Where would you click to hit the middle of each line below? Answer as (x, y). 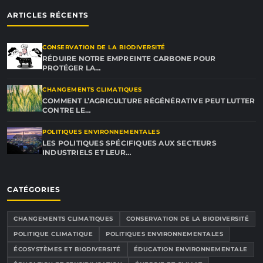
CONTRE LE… (67, 110)
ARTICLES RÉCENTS (48, 15)
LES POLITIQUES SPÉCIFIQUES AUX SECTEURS (129, 143)
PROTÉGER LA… (72, 68)
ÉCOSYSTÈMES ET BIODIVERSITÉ (67, 249)
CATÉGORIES (34, 189)
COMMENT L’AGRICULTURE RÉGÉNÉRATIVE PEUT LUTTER (149, 101)
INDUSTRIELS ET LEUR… (87, 152)
